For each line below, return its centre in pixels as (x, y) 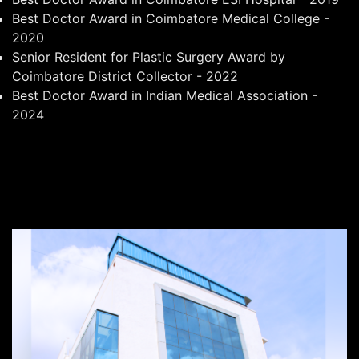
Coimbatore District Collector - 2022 (125, 76)
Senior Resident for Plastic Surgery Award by (149, 56)
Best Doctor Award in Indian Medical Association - (165, 95)
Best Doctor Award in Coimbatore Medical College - (171, 18)
